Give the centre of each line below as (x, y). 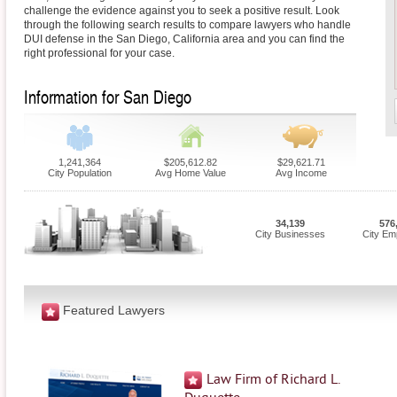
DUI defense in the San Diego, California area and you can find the (184, 39)
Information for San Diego (108, 97)
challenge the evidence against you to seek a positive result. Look (182, 11)
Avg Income (301, 173)
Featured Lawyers (114, 310)
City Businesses (290, 234)
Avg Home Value (190, 173)
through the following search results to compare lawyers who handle (187, 25)
